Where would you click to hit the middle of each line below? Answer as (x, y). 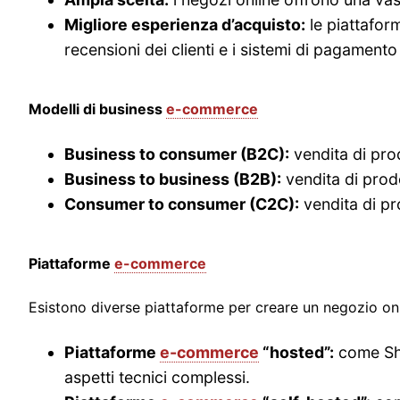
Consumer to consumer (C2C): (182, 204)
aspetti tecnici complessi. (157, 377)
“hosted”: (296, 352)
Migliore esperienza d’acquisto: (185, 24)
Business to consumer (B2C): (177, 154)
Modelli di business (97, 108)
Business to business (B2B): (173, 179)
